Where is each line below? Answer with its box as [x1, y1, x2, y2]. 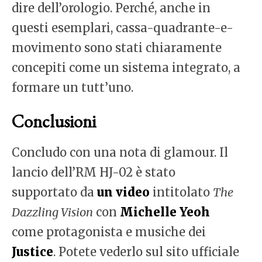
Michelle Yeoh [120, 205, 210, 220]
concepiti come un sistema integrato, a [12, 60, 240, 75]
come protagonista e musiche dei [12, 225, 206, 240]
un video [94, 185, 150, 200]
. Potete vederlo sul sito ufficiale [53, 244, 239, 260]
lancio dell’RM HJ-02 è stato [12, 165, 175, 180]
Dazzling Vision [12, 205, 93, 220]
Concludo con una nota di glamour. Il [12, 145, 228, 160]
